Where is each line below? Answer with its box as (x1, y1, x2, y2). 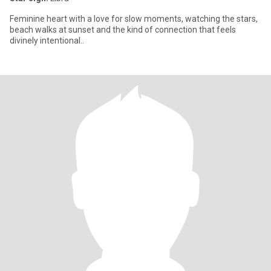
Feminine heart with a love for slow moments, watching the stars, (10, 14, 258, 24)
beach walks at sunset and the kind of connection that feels (10, 25, 236, 34)
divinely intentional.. (10, 36, 84, 45)
